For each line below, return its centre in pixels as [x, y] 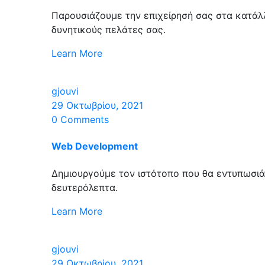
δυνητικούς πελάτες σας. [109, 30]
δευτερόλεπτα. [85, 187]
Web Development [95, 146]
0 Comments [80, 120]
